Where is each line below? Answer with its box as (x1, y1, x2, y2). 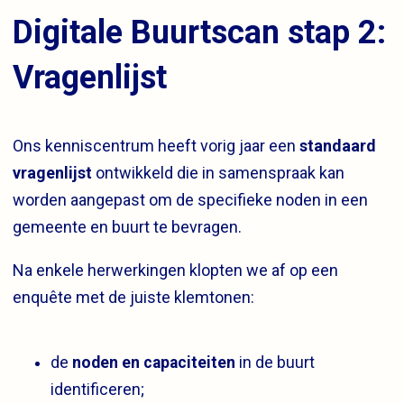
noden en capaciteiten (72, 353, 235, 372)
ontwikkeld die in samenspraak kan (92, 162, 344, 182)
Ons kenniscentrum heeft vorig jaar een (13, 135, 299, 155)
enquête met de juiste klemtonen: (13, 287, 254, 307)
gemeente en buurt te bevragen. (13, 216, 242, 236)
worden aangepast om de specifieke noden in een (13, 189, 368, 209)
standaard (299, 135, 376, 155)
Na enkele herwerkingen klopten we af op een (13, 260, 338, 280)
